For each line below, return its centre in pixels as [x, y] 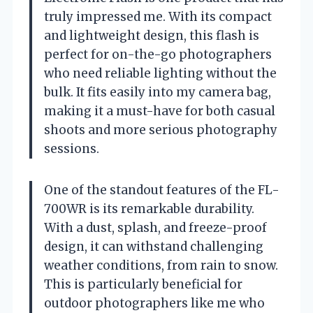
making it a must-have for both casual [160, 111]
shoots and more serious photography [161, 130]
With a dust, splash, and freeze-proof [155, 227]
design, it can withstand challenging [154, 246]
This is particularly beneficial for [143, 284]
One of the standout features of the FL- [162, 190]
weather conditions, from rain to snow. [161, 265]
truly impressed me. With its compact [158, 16]
